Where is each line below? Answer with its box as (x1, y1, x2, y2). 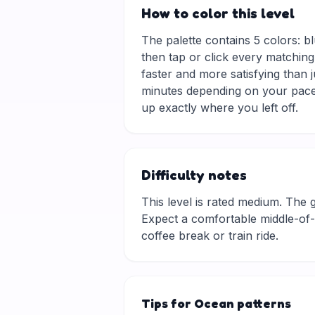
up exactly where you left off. (141, 101, 298, 115)
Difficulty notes (141, 167, 247, 184)
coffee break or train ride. (141, 229, 278, 243)
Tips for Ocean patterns (141, 295, 291, 311)
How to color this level (141, 5, 295, 22)
